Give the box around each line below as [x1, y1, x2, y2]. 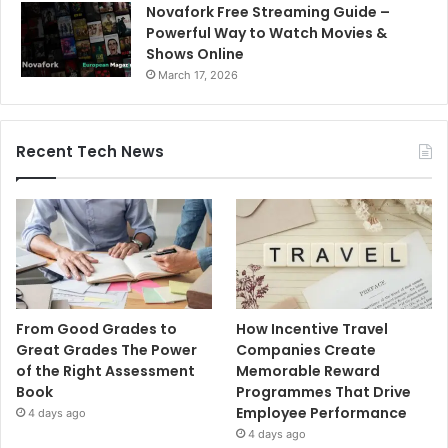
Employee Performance [236, 403, 408, 424]
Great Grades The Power [16, 340, 197, 361]
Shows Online [146, 44, 244, 65]
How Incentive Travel [236, 319, 389, 340]
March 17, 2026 [158, 68, 238, 83]
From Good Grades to [16, 319, 177, 340]
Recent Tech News [16, 141, 164, 163]
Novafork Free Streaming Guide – [146, 2, 390, 23]
